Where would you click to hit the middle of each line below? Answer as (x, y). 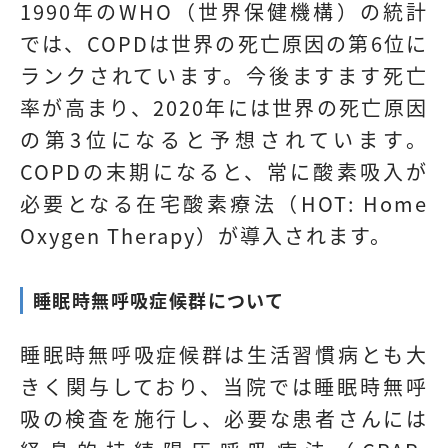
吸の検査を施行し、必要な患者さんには (224, 419)
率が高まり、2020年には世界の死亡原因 (224, 108)
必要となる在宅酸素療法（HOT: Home (224, 204)
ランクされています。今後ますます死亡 (224, 76)
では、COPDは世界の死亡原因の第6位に (224, 44)
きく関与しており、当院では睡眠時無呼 (224, 387)
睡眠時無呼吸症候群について (159, 300)
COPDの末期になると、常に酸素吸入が (224, 172)
